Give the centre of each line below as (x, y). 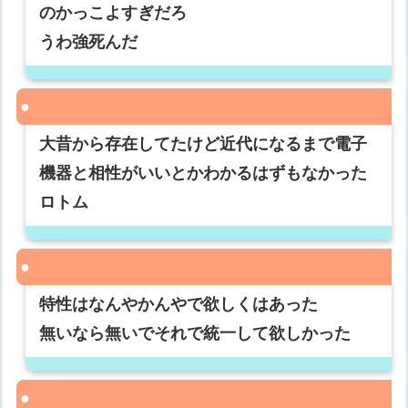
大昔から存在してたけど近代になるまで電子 (204, 144)
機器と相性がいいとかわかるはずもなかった (204, 173)
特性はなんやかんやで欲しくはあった (179, 305)
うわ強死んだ (89, 42)
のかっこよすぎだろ (113, 13)
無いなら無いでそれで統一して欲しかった (195, 334)
